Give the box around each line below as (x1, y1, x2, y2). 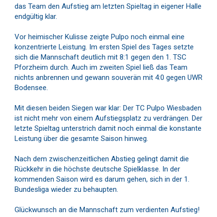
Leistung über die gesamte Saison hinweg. (15, 134, 148, 143)
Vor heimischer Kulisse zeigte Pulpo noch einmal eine (15, 32, 185, 41)
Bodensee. (15, 83, 48, 92)
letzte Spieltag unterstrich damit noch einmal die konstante (15, 124, 201, 133)
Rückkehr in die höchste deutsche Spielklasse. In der (15, 165, 180, 173)
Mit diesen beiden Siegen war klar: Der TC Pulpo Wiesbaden (15, 104, 201, 112)
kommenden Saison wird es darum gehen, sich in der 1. (15, 175, 189, 184)
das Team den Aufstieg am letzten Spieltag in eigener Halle (15, 2, 201, 11)
